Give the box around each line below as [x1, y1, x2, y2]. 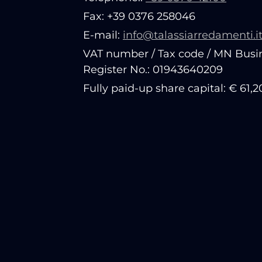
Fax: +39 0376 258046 [83, 10, 195, 23]
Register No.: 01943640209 [83, 63, 223, 77]
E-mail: [83, 29, 123, 42]
